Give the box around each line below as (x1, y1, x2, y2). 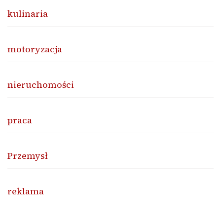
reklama (7, 185, 44, 198)
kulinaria (7, 7, 48, 20)
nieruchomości (7, 78, 74, 91)
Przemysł (7, 149, 48, 162)
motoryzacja (7, 43, 62, 56)
